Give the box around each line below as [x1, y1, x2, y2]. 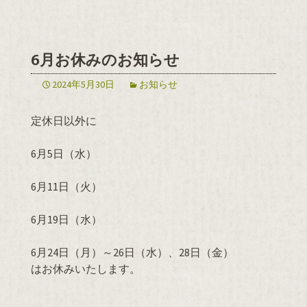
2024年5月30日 [52, 78, 114, 91]
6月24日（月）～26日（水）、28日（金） [31, 245, 234, 260]
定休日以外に [31, 114, 97, 128]
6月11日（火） [31, 180, 102, 194]
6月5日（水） [31, 147, 97, 161]
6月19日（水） [31, 212, 102, 227]
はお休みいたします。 [31, 262, 140, 276]
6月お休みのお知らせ [31, 51, 180, 70]
